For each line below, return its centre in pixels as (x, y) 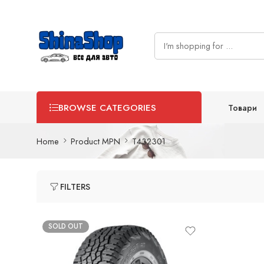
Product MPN (95, 141)
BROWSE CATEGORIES (107, 108)
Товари (242, 107)
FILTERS (75, 187)
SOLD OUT (66, 226)
